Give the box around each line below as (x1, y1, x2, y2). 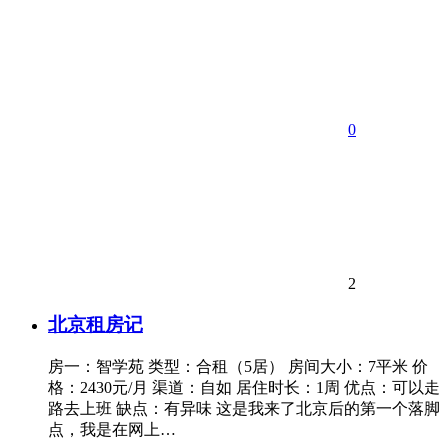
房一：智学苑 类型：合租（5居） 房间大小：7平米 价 (48, 357, 428, 375)
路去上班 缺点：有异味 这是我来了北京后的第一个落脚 (48, 399, 440, 417)
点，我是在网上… (48, 420, 176, 438)
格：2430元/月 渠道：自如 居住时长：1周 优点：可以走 (48, 378, 440, 396)
